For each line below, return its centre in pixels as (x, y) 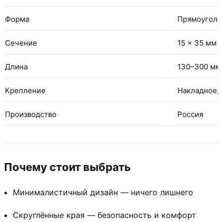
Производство (31, 114)
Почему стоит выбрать (67, 167)
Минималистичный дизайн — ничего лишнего (103, 192)
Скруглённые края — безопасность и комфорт (105, 215)
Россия (190, 114)
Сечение (21, 43)
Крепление (25, 90)
